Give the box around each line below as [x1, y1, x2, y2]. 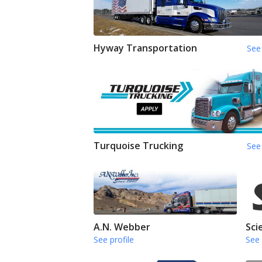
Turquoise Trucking [94, 139, 183, 153]
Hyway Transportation [94, 41, 197, 54]
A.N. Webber [94, 220, 150, 233]
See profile [94, 233, 134, 245]
